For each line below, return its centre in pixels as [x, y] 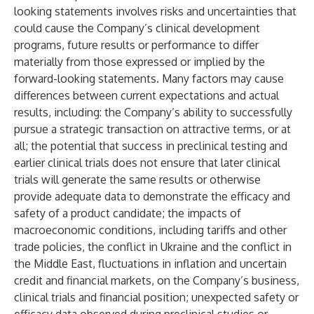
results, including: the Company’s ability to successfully [153, 112]
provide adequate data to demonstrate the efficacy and [152, 196]
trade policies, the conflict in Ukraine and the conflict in [153, 247]
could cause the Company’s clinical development [137, 28]
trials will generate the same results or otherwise [137, 179]
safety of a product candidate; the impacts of [128, 213]
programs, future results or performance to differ [136, 45]
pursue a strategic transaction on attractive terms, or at [152, 129]
